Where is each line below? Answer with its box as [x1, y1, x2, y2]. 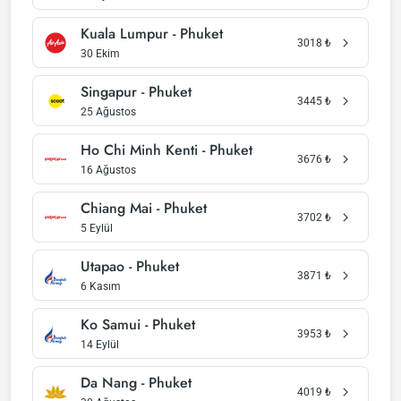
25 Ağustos [81, 106, 136, 118]
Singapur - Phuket [81, 81, 192, 102]
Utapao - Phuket [81, 256, 179, 277]
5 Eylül [81, 222, 113, 235]
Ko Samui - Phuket [81, 314, 195, 335]
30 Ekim [81, 47, 120, 60]
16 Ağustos [81, 164, 136, 176]
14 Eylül [81, 338, 119, 351]
